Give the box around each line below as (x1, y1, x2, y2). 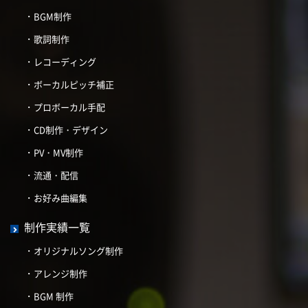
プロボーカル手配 (34, 100, 105, 114)
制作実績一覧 (24, 219, 90, 236)
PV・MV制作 (34, 146, 83, 159)
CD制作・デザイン (34, 123, 108, 137)
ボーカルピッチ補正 (34, 78, 114, 91)
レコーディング (34, 55, 96, 69)
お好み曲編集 (34, 191, 87, 205)
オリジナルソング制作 (34, 244, 123, 258)
